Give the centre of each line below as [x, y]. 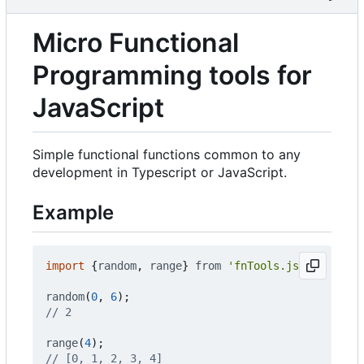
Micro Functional [136, 42]
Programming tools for [172, 75]
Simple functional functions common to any [167, 155]
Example [73, 213]
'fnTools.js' [266, 265]
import [65, 265]
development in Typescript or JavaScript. [160, 173]
